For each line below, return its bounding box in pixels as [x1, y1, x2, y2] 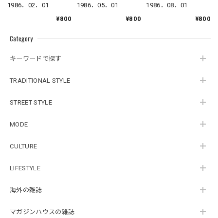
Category [10, 34, 33, 44]
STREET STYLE [10, 98, 52, 106]
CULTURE [10, 142, 37, 150]
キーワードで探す [10, 54, 62, 62]
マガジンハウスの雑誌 [10, 208, 75, 216]
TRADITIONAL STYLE [10, 76, 71, 84]
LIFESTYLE [10, 164, 40, 172]
